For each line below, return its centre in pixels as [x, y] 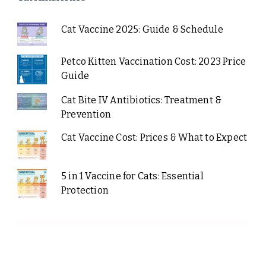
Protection [85, 191]
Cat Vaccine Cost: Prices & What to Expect [154, 138]
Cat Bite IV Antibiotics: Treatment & [141, 100]
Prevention [86, 115]
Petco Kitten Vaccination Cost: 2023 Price [153, 62]
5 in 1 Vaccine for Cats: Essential [132, 176]
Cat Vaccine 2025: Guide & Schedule [142, 29]
